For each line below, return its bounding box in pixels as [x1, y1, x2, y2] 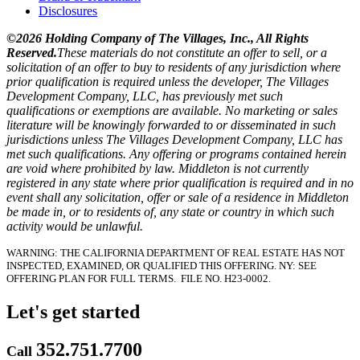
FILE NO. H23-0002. [181, 272, 271, 285]
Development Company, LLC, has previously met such [6, 89, 283, 104]
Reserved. [6, 46, 57, 60]
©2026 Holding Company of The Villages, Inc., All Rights [6, 31, 309, 46]
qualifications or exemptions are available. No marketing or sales [6, 104, 337, 118]
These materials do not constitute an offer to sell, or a [57, 46, 327, 60]
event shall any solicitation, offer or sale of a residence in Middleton [6, 190, 349, 205]
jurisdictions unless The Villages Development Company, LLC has [6, 133, 342, 147]
